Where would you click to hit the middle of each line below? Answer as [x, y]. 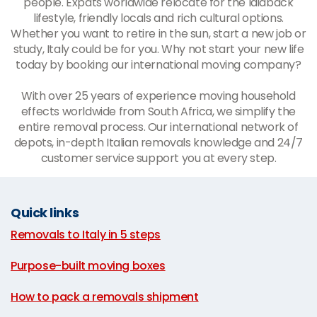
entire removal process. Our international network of [158, 127]
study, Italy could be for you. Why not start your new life [158, 49]
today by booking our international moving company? [158, 65]
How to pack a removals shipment [105, 297]
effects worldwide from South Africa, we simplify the [158, 111]
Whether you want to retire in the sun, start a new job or [158, 34]
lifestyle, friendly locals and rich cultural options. [158, 18]
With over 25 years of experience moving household [158, 96]
